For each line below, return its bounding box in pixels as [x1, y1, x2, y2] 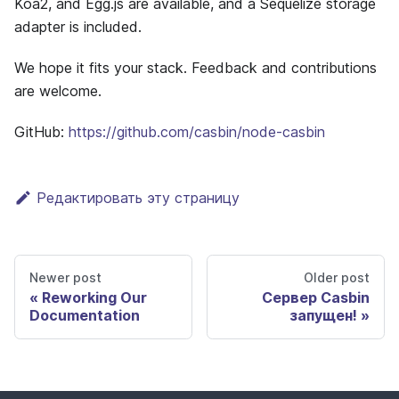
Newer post [29, 269, 102, 285]
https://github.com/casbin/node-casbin [69, 122, 325, 141]
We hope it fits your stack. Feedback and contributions [14, 58, 377, 77]
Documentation [29, 305, 140, 324]
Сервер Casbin [262, 288, 370, 306]
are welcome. [14, 81, 102, 100]
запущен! [289, 305, 357, 324]
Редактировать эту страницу [36, 188, 240, 207]
